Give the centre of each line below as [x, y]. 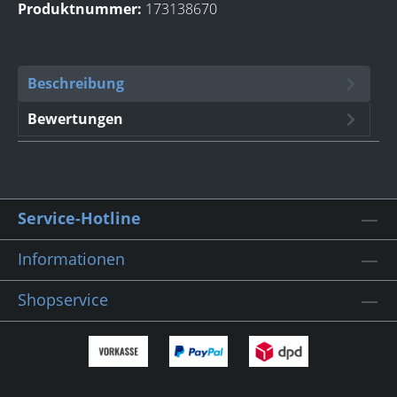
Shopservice [63, 300]
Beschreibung [76, 84]
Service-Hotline [79, 218]
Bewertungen [75, 119]
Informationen [71, 259]
